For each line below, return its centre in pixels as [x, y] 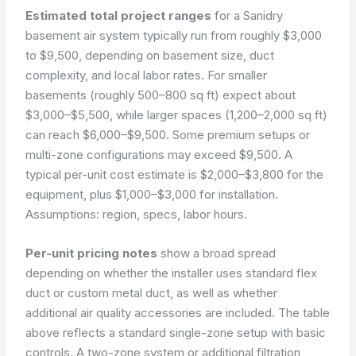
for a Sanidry [248, 15]
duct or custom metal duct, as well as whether [152, 293]
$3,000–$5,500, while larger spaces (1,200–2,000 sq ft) [177, 115]
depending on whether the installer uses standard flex [172, 273]
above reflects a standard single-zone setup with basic [176, 333]
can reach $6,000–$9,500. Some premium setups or [168, 135]
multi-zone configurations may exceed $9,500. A [159, 155]
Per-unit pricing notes [92, 253]
